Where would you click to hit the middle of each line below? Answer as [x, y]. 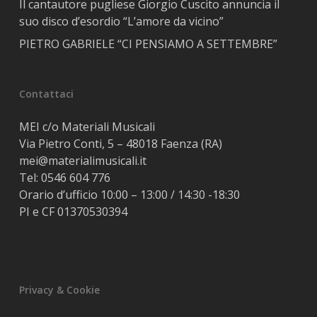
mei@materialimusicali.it [82, 161]
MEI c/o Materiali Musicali [87, 127]
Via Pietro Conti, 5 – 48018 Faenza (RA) [120, 144]
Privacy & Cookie [59, 290]
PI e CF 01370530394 [73, 212]
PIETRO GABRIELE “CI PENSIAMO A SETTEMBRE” [148, 44]
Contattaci [46, 94]
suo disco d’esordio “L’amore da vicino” [121, 22]
